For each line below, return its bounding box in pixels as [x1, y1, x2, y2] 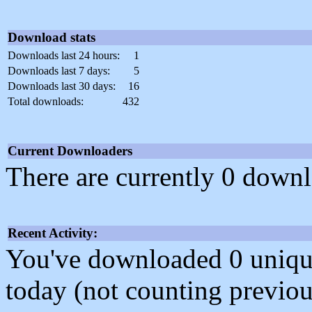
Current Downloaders [8, 143, 132, 159]
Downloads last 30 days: [8, 80, 116, 93]
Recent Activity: [8, 226, 97, 241]
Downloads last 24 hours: [8, 49, 120, 62]
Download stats [8, 30, 95, 45]
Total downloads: [8, 95, 84, 108]
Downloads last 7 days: [8, 65, 110, 77]
